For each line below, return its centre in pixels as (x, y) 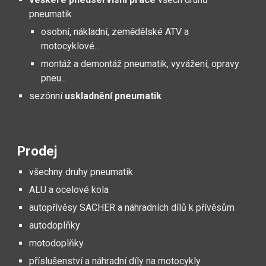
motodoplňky (57, 243)
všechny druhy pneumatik (81, 172)
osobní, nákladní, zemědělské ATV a (115, 32)
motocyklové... (71, 46)
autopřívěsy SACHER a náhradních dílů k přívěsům (132, 208)
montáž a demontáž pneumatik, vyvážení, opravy (140, 64)
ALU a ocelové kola (69, 190)
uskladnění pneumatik (113, 96)
